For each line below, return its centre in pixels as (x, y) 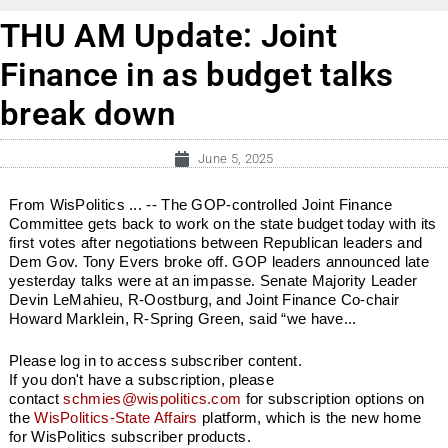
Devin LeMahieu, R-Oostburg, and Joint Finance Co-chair (204, 300)
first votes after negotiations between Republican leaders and (216, 243)
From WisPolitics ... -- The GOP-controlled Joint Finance (201, 205)
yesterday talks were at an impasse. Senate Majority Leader (213, 281)
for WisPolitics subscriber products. (130, 436)
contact (36, 398)
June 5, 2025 (236, 159)
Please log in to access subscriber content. (155, 360)
